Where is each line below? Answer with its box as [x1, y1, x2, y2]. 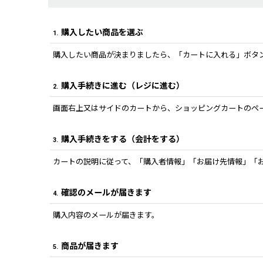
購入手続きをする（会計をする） [61, 134, 184, 144]
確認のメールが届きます [61, 188, 151, 197]
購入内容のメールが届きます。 [53, 211, 159, 220]
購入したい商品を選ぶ [61, 28, 143, 37]
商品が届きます [61, 241, 119, 251]
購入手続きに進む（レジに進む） [61, 81, 184, 90]
